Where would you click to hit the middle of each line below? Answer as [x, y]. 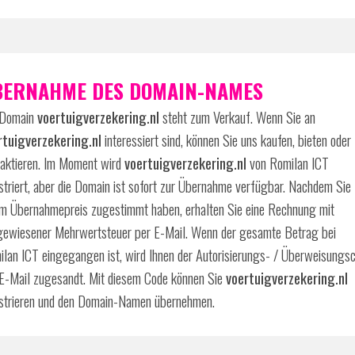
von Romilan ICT [288, 163]
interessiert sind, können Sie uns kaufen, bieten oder [226, 140]
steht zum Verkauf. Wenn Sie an [237, 117]
